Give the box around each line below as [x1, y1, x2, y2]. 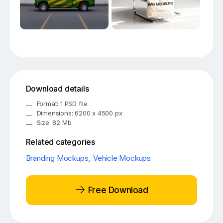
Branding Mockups [25, 153, 89, 163]
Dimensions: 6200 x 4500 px [36, 109, 122, 117]
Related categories [25, 137, 96, 147]
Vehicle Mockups [93, 153, 151, 163]
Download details [25, 84, 89, 94]
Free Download [86, 185, 148, 195]
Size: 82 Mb [36, 118, 72, 126]
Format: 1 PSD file [36, 99, 88, 108]
